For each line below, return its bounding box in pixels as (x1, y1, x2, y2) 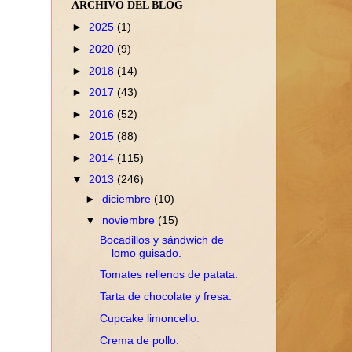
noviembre (102, 214, 159, 227)
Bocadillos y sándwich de (99, 233, 224, 246)
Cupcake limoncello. (99, 311, 200, 324)
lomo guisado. (111, 246, 181, 259)
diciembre (102, 192, 155, 205)
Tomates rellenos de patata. (99, 268, 238, 281)
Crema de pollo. (99, 333, 179, 346)
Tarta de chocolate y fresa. (99, 290, 232, 303)
